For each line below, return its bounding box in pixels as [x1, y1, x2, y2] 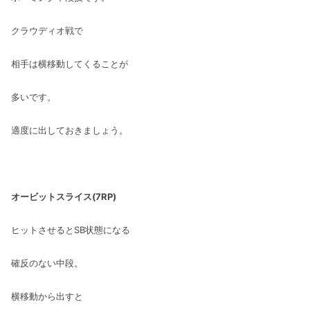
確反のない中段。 [11, 257, 83, 268]
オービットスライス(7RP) [11, 190, 116, 202]
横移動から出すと [11, 290, 83, 302]
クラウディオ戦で [11, 24, 83, 36]
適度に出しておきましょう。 [11, 124, 128, 136]
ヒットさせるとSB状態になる [11, 224, 130, 235]
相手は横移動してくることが [11, 57, 128, 69]
